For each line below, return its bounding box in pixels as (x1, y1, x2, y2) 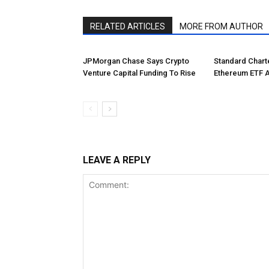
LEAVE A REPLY (83, 154, 151, 166)
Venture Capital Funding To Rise (83, 68, 196, 77)
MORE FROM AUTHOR (180, 22, 263, 31)
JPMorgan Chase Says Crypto (83, 56, 189, 65)
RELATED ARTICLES (90, 22, 165, 31)
